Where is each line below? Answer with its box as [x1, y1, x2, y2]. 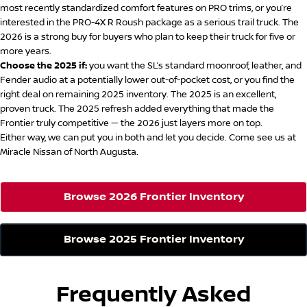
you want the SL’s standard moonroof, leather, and [87, 60, 302, 72]
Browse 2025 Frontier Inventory [63, 233, 244, 247]
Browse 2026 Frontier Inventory [63, 190, 244, 204]
